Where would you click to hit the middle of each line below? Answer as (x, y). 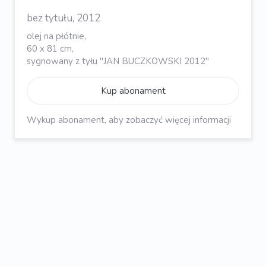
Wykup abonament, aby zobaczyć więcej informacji (129, 120)
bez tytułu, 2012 (64, 18)
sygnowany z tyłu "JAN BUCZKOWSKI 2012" (118, 61)
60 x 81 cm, (50, 48)
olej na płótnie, (56, 36)
